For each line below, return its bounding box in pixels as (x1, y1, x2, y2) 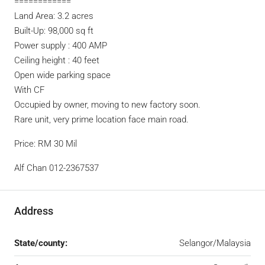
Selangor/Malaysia (179, 238, 251, 248)
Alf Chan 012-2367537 (14, 163, 99, 173)
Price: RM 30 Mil (14, 138, 77, 149)
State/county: (14, 238, 67, 248)
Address (14, 205, 53, 217)
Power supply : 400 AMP (14, 40, 107, 51)
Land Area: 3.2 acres (14, 11, 93, 21)
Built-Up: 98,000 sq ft (14, 25, 93, 36)
